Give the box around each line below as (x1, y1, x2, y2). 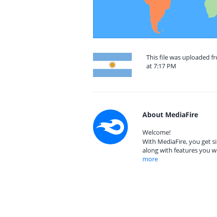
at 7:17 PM (146, 62, 176, 70)
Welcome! (142, 128, 170, 137)
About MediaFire (142, 110, 198, 119)
